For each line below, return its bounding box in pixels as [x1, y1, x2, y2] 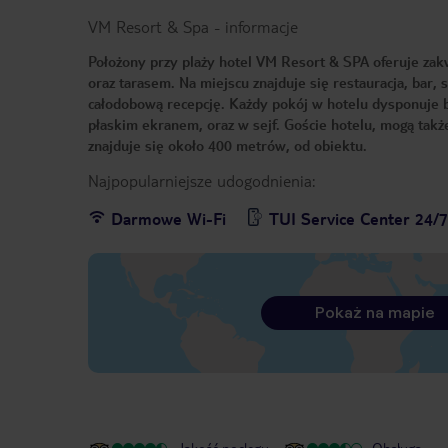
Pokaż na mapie [314, 303, 435, 323]
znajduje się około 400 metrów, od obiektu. [88, 136, 371, 155]
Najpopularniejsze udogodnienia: [88, 170, 315, 192]
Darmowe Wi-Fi [111, 208, 226, 230]
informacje [225, 16, 298, 38]
